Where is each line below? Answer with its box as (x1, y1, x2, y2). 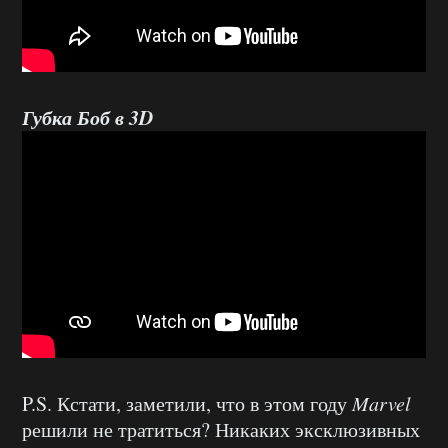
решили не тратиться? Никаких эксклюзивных (22, 416, 420, 444)
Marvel (352, 390, 411, 417)
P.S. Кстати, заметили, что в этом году (22, 390, 352, 418)
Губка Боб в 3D (22, 102, 153, 131)
